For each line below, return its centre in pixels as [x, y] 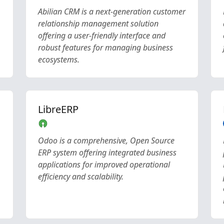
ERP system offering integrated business [107, 152]
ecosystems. [58, 59]
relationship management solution [98, 23]
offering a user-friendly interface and [101, 35]
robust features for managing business [105, 47]
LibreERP [58, 109]
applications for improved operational [104, 164]
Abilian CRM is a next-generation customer [111, 11]
